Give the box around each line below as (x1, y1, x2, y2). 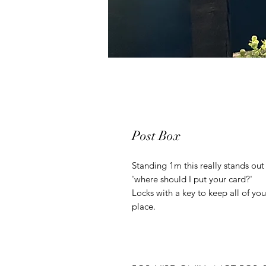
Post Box (132, 128, 180, 144)
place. (132, 201, 156, 212)
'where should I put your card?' (132, 173, 252, 185)
